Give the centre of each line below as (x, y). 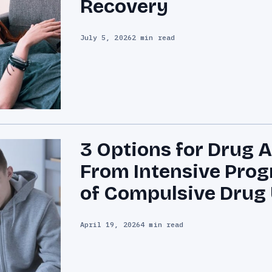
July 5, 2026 (106, 38)
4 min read (162, 225)
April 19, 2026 (110, 225)
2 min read (153, 38)
